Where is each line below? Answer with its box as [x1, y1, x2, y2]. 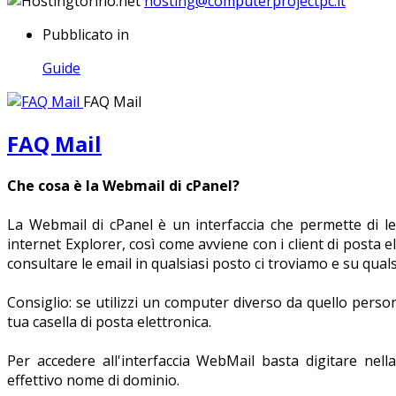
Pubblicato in [42, 24, 129, 44]
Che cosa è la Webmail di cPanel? [7, 175, 240, 195]
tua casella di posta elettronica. [7, 311, 211, 331]
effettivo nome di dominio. [7, 369, 179, 390]
